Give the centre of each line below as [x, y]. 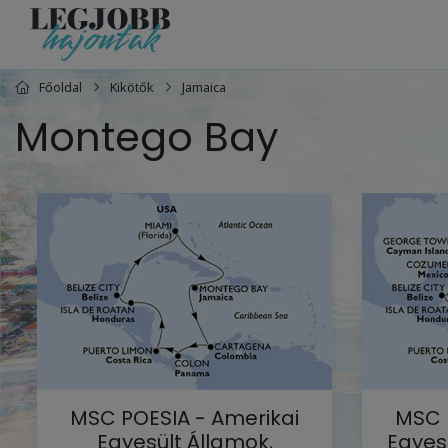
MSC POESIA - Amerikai [184, 417]
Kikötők [132, 87]
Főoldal [60, 87]
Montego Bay [147, 137]
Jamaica [204, 87]
